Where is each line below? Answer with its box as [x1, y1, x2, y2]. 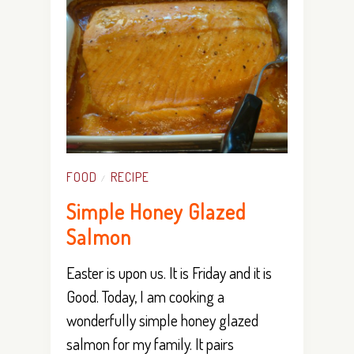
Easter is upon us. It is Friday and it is [66, 262, 272, 283]
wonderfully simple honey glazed [66, 309, 258, 330]
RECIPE [111, 168, 149, 185]
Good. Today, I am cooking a [66, 285, 224, 307]
